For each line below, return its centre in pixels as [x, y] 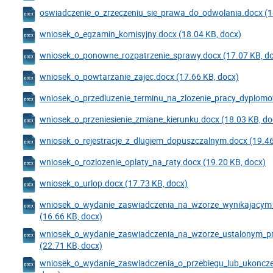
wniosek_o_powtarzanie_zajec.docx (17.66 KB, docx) [139, 77]
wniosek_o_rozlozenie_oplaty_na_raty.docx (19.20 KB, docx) [153, 162]
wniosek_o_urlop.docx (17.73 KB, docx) [114, 183]
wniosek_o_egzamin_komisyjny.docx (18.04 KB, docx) [140, 34]
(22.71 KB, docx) [71, 246]
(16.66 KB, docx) [71, 216]
